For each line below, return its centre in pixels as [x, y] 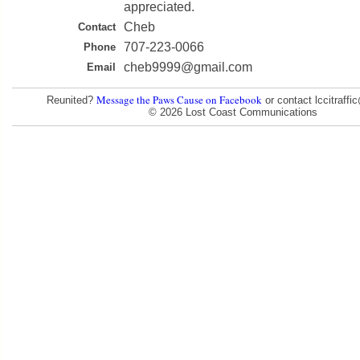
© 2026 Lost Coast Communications [233, 112]
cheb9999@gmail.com [188, 67]
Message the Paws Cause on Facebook [179, 99]
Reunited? [72, 100]
